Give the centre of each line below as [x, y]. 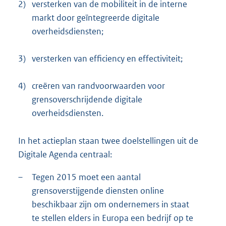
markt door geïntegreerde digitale [96, 17]
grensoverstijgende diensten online [98, 190]
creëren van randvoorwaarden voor [98, 86]
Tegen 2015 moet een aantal [86, 177]
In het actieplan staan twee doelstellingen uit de [108, 140]
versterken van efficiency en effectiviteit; [107, 58]
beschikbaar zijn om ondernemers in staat [110, 204]
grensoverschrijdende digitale [87, 99]
